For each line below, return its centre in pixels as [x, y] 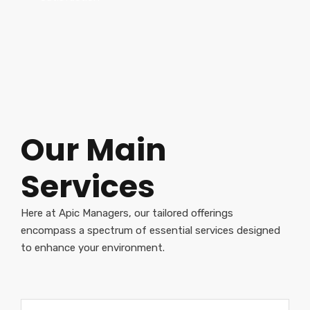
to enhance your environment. [93, 247]
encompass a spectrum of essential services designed [151, 230]
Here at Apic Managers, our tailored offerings [127, 213]
